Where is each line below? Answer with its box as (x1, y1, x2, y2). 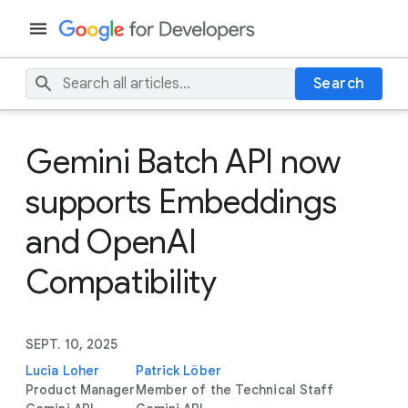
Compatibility (25, 261, 217, 302)
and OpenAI (25, 221, 197, 262)
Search (312, 75, 365, 93)
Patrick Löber (135, 362, 221, 379)
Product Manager (25, 382, 136, 398)
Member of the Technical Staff (135, 382, 334, 398)
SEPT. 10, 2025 (25, 336, 118, 352)
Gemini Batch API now (25, 141, 341, 182)
